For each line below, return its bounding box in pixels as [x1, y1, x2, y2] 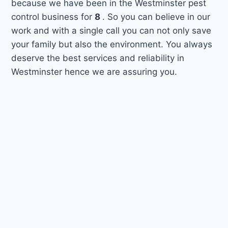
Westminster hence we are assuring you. [11, 66, 178, 77]
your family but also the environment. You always [11, 39, 213, 49]
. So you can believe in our [102, 11, 211, 22]
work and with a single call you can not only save [11, 25, 212, 36]
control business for [11, 11, 95, 22]
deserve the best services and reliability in [11, 52, 185, 63]
